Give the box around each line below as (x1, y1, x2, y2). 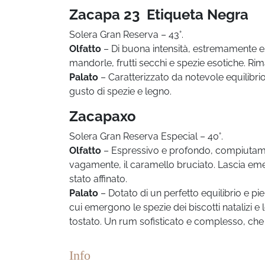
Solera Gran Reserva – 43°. (69, 28, 183, 40)
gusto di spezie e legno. (69, 85, 172, 97)
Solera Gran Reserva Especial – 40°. (69, 130, 223, 142)
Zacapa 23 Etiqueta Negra (69, 5, 248, 23)
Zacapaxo (69, 107, 136, 125)
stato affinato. (69, 173, 127, 185)
